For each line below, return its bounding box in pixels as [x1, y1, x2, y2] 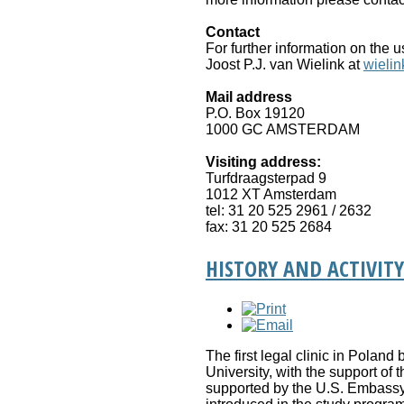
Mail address [206, 89, 292, 106]
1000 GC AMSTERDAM [206, 122, 360, 138]
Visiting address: [206, 154, 321, 170]
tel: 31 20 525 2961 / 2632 [206, 203, 372, 219]
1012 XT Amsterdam [206, 187, 336, 203]
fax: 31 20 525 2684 [206, 219, 332, 235]
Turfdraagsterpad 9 [206, 170, 326, 187]
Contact [206, 24, 260, 41]
